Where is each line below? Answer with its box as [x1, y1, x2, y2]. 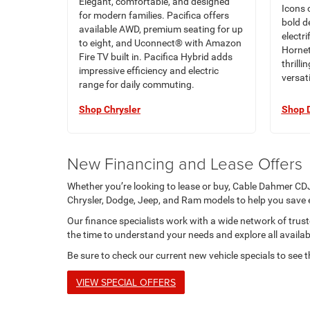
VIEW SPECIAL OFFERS [76, 275, 176, 289]
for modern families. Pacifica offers [79, 10, 229, 21]
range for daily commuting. [79, 79, 194, 90]
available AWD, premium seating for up [79, 24, 243, 35]
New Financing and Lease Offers [67, 152, 302, 174]
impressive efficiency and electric [79, 65, 219, 76]
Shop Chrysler [79, 104, 140, 115]
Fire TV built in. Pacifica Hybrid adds [79, 51, 232, 62]
